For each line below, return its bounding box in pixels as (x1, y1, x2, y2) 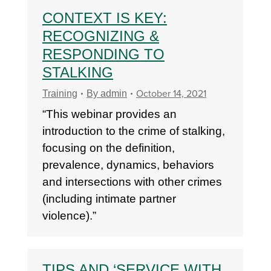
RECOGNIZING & (42, 28, 159, 44)
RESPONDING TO (42, 46, 165, 62)
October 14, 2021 (136, 88, 206, 100)
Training (42, 88, 77, 99)
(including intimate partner (42, 192, 176, 205)
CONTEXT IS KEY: (42, 10, 167, 26)
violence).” (42, 209, 96, 222)
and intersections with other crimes (42, 175, 222, 188)
